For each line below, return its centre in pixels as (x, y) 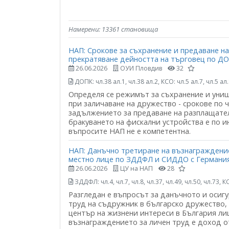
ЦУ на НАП (136, 169)
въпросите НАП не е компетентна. (130, 131)
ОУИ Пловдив (140, 68)
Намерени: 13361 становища (113, 29)
